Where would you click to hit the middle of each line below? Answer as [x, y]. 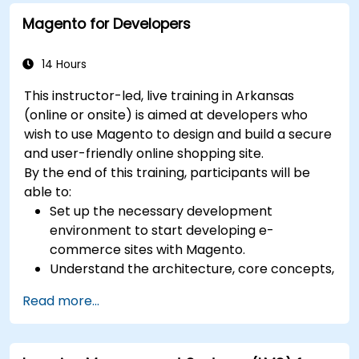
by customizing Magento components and [184, 326]
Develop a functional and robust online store [190, 307]
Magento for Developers [107, 24]
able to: [48, 192]
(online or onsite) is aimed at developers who [166, 115]
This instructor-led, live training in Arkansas [159, 95]
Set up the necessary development [161, 211]
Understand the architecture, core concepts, [192, 268]
